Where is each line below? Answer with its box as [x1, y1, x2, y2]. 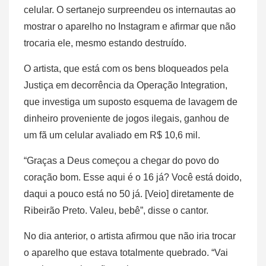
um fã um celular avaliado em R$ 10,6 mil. [24, 130, 200, 141]
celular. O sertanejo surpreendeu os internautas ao [24, 5, 236, 15]
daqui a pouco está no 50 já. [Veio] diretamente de [24, 189, 234, 199]
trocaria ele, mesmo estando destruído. [24, 38, 186, 49]
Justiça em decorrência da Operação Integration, [24, 80, 227, 91]
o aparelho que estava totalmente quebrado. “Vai [24, 248, 228, 258]
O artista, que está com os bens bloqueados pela [24, 64, 229, 74]
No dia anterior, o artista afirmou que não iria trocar [24, 231, 236, 242]
